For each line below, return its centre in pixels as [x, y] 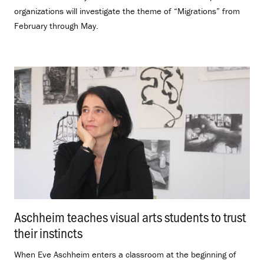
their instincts [48, 232]
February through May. [57, 25]
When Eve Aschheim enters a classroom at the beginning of [125, 254]
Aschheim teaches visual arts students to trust [130, 216]
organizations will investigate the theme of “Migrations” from [127, 11]
